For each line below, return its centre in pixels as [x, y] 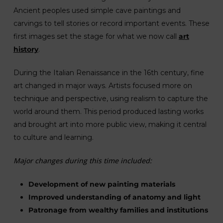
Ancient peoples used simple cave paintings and [97, 10]
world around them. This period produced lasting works [108, 111]
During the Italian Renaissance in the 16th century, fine [109, 72]
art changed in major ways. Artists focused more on [103, 85]
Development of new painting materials [102, 184]
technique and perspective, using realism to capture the [111, 98]
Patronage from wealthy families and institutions [118, 210]
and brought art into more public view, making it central [110, 124]
